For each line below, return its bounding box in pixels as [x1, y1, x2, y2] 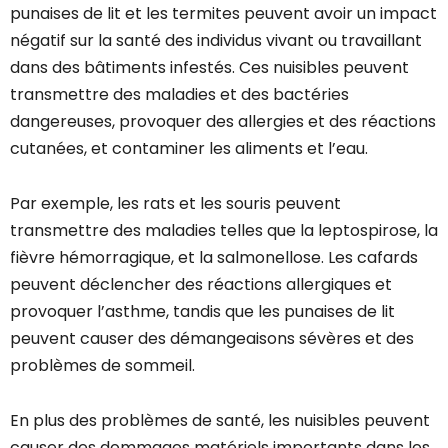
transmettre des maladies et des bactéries [10, 83, 349, 107]
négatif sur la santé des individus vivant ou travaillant [10, 29, 422, 53]
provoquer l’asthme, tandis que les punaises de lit [10, 300, 395, 324]
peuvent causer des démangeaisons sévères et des [10, 327, 414, 351]
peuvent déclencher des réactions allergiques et [10, 273, 392, 297]
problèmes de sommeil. [10, 354, 195, 378]
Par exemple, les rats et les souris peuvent [10, 192, 341, 216]
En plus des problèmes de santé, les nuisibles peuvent [10, 409, 430, 433]
